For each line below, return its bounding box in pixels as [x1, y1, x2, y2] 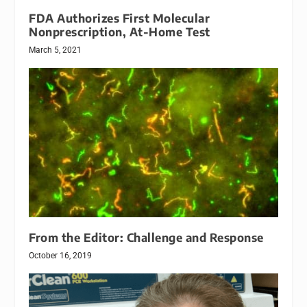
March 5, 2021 [29, 45, 82, 55]
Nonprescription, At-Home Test [29, 24, 210, 39]
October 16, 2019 [29, 250, 93, 260]
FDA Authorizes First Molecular [29, 10, 210, 25]
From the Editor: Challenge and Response [29, 230, 264, 245]
